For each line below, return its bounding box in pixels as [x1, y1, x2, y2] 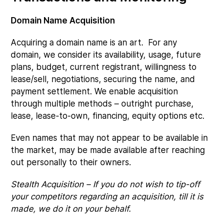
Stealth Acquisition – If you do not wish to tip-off [11, 179, 200, 189]
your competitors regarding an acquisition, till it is [11, 191, 204, 201]
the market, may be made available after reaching [11, 145, 205, 155]
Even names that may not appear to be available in [11, 132, 208, 143]
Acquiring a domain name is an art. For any [11, 37, 177, 47]
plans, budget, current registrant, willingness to [11, 62, 197, 72]
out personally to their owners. [11, 157, 134, 167]
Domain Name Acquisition [11, 15, 115, 25]
